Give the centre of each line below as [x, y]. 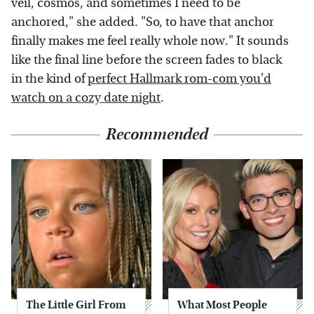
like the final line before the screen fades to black [146, 60]
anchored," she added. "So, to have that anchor [143, 22]
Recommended [157, 134]
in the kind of [49, 78]
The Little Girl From [76, 304]
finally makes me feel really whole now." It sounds [150, 41]
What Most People [222, 304]
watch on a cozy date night [86, 97]
